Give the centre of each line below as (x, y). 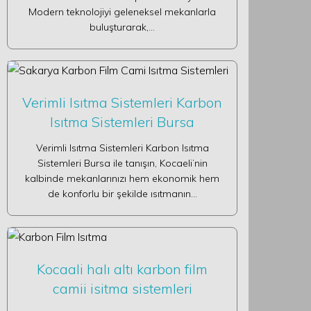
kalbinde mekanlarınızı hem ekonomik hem (122, 178)
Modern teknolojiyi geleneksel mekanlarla (122, 12)
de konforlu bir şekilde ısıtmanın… (122, 194)
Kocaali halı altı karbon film (122, 269)
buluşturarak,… (122, 27)
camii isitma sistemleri (122, 288)
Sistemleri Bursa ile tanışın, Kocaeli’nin (122, 163)
